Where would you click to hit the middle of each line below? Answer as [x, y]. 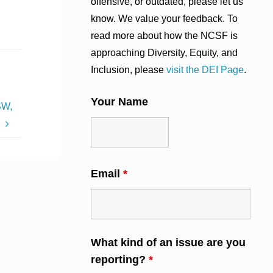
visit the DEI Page [205, 70]
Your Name [119, 102]
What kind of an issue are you [168, 243]
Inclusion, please [129, 70]
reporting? [120, 260]
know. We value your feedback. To [164, 19]
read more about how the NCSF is [164, 36]
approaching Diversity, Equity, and [164, 53]
